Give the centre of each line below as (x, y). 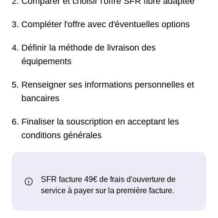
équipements (46, 61)
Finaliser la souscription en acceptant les (100, 121)
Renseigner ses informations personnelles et (108, 84)
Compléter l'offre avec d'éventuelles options (106, 24)
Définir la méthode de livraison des (89, 47)
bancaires (40, 98)
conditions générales (62, 135)
